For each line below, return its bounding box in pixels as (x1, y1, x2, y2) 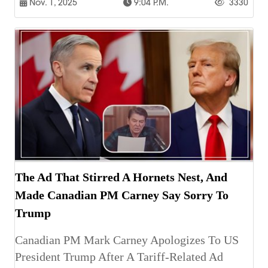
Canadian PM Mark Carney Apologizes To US (15, 233, 239, 246)
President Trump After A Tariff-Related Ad (15, 249, 223, 263)
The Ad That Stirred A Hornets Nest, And (15, 170, 227, 184)
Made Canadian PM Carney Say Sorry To (15, 188, 229, 202)
